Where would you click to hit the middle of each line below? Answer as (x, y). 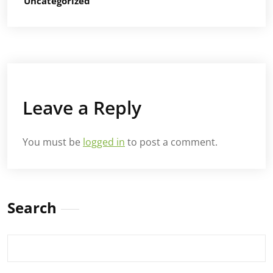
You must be (53, 142)
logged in (104, 142)
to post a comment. (171, 142)
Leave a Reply (82, 107)
